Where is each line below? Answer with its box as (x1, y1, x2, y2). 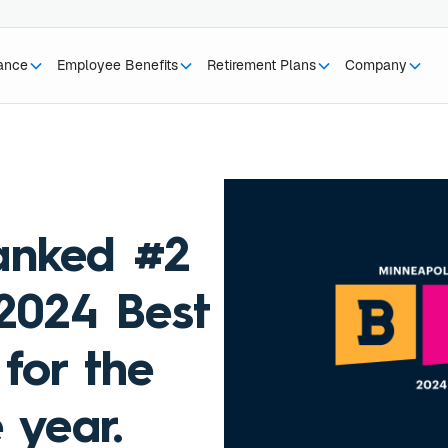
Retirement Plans (207, 56, 316, 74)
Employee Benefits (57, 56, 179, 74)
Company (344, 56, 407, 74)
